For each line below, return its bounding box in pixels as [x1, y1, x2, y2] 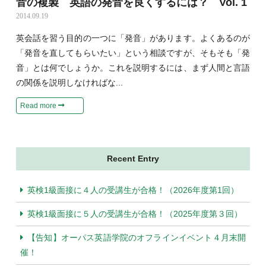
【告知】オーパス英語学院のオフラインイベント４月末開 [27, 233, 246, 243]
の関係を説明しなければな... [15, 78, 123, 88]
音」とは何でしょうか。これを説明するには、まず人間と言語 [15, 63, 251, 73]
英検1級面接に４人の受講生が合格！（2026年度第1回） [27, 185, 239, 195]
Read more [20, 101, 58, 110]
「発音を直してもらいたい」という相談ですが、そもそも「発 [15, 48, 251, 58]
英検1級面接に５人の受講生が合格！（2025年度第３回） [27, 209, 242, 219]
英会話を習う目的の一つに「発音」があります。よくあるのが [15, 33, 251, 43]
